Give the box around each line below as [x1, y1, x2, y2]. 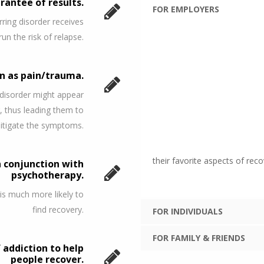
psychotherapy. [11, 168, 84, 181]
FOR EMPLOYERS [153, 3, 219, 15]
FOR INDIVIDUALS [153, 205, 223, 217]
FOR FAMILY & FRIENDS [153, 232, 245, 243]
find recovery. [32, 203, 84, 215]
